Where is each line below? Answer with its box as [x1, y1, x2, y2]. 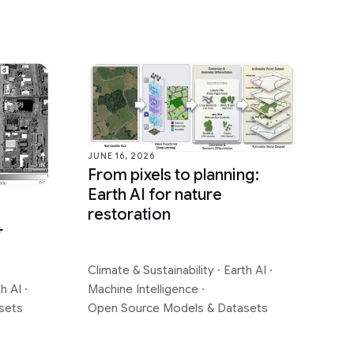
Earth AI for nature [88, 185, 223, 205]
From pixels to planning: [88, 165, 260, 186]
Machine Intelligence [88, 281, 202, 296]
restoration [88, 205, 171, 225]
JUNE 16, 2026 [88, 151, 155, 162]
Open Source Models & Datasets [88, 300, 269, 315]
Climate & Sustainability [88, 262, 218, 277]
